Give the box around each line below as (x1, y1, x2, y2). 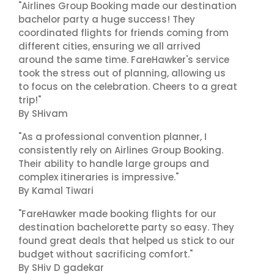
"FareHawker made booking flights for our (18, 207, 217, 220)
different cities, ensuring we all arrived (18, 40, 201, 53)
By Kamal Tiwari (18, 184, 94, 197)
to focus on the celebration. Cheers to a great (18, 80, 237, 93)
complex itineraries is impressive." (18, 171, 179, 183)
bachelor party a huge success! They (18, 13, 195, 26)
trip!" (18, 94, 41, 106)
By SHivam (18, 107, 68, 120)
